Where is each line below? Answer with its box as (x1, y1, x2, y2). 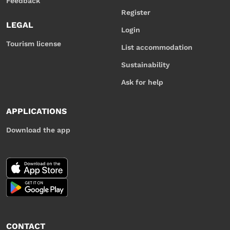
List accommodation (121, 43, 193, 52)
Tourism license (6, 40, 61, 48)
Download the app (6, 126, 70, 135)
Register (121, 8, 150, 17)
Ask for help (121, 78, 163, 87)
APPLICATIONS (6, 106, 67, 117)
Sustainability (121, 61, 170, 69)
